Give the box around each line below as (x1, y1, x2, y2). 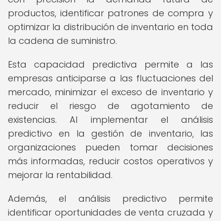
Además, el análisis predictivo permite (8, 192, 213, 205)
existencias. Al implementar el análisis (8, 113, 213, 126)
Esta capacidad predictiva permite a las (8, 58, 213, 71)
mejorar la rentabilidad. (8, 169, 112, 181)
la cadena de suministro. (8, 35, 117, 47)
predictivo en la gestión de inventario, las (8, 127, 213, 140)
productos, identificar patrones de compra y (8, 7, 213, 19)
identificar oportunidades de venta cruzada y (8, 206, 213, 219)
